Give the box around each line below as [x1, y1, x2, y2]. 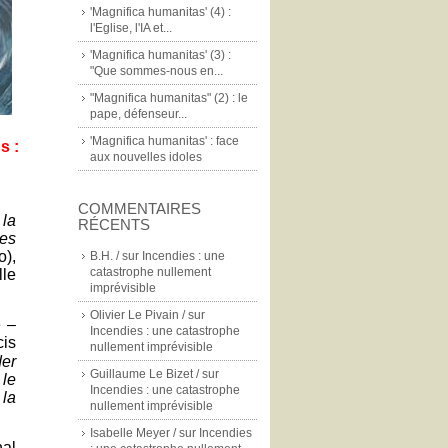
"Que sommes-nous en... [90, 64, 223, 78]
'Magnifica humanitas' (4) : [90, 5, 231, 19]
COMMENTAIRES [78, 200, 201, 217]
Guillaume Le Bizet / [90, 367, 199, 381]
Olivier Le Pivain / [90, 308, 185, 322]
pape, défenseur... [90, 107, 187, 121]
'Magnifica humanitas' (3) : [90, 48, 231, 62]
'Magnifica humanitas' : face [90, 134, 239, 148]
